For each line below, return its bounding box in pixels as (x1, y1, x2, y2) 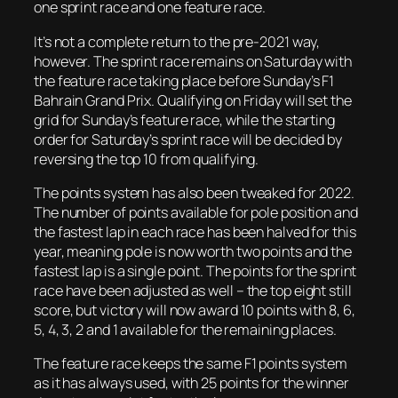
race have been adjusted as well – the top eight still (34, 280, 352, 300)
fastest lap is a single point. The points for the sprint (34, 260, 357, 281)
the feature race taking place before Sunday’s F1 (34, 70, 335, 91)
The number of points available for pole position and (34, 202, 358, 222)
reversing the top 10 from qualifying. (34, 148, 259, 169)
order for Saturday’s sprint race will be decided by (34, 129, 342, 149)
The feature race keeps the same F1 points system (34, 354, 348, 374)
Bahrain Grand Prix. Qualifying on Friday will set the (34, 90, 352, 110)
